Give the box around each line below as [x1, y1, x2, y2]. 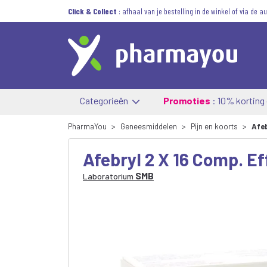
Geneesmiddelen [120, 122, 177, 131]
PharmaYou [68, 122, 107, 131]
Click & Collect [68, 6, 117, 16]
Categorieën [80, 95, 130, 106]
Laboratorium [83, 171, 133, 181]
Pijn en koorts [191, 122, 238, 131]
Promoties [163, 95, 210, 106]
